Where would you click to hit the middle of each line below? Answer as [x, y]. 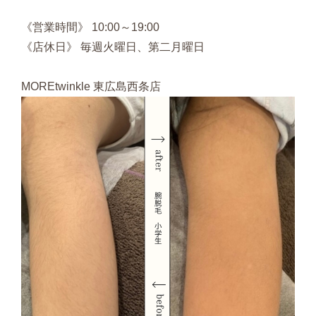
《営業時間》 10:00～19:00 [90, 28]
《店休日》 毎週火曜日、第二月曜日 [113, 47]
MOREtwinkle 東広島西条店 [91, 87]
